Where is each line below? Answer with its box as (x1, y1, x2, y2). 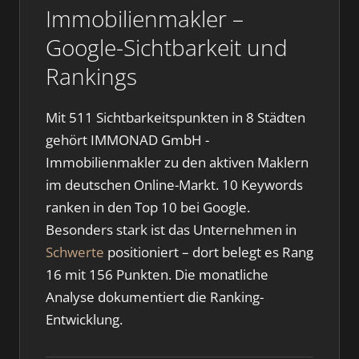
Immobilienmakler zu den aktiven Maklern (46, 153, 309, 171)
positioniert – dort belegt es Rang (104, 243, 313, 261)
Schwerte (46, 243, 104, 261)
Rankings (46, 61, 137, 91)
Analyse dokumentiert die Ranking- (46, 288, 264, 306)
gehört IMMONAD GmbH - (46, 131, 209, 149)
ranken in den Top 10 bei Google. (46, 198, 250, 216)
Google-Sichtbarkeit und (46, 32, 288, 63)
